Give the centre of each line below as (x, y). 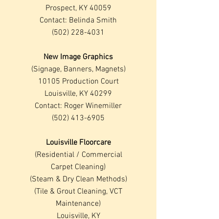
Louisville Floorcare (78, 143)
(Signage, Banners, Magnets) (78, 69)
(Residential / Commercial (78, 155)
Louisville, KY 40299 (78, 94)
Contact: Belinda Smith (78, 21)
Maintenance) (78, 204)
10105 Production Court (78, 82)
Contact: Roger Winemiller (78, 106)
